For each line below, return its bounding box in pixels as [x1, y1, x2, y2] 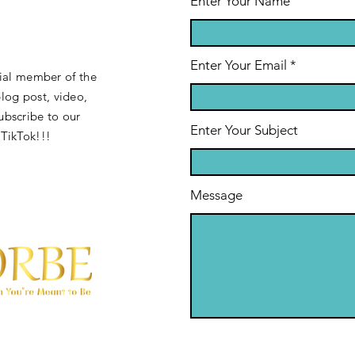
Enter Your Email [190, 56, 287, 73]
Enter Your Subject [190, 121, 298, 138]
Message [190, 186, 242, 203]
